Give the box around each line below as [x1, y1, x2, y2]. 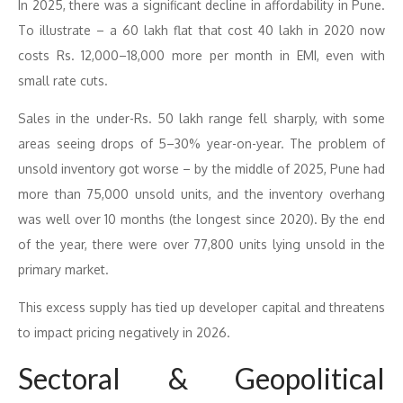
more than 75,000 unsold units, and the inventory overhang [18, 186, 385, 201]
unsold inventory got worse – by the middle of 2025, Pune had [18, 161, 385, 176]
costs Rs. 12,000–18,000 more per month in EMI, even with [18, 48, 385, 63]
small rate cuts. [18, 73, 108, 88]
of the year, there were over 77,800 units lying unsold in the [18, 237, 385, 252]
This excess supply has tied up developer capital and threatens [18, 300, 385, 315]
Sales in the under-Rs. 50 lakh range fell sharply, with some [18, 111, 385, 126]
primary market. [18, 262, 109, 277]
